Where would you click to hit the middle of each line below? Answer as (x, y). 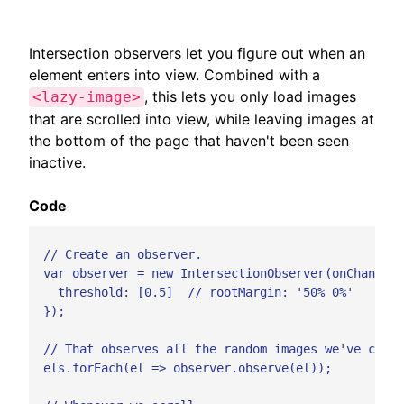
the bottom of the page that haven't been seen (189, 140)
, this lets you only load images (250, 96)
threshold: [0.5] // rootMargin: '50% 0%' (191, 293)
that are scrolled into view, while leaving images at (202, 119)
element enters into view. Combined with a (174, 74)
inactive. (57, 162)
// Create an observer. (115, 255)
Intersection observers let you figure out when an (197, 53)
